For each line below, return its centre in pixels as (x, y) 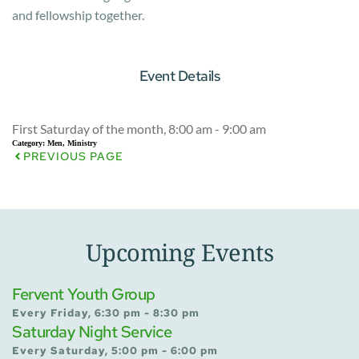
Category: (30, 143)
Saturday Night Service (92, 332)
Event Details (179, 76)
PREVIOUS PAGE (73, 157)
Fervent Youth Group (84, 294)
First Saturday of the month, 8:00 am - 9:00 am (139, 129)
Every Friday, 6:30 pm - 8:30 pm (106, 313)
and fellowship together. (78, 15)
